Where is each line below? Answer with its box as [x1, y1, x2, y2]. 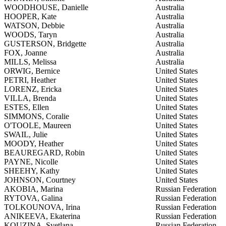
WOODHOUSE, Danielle [4, 3, 88, 12]
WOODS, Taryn [4, 30, 57, 39]
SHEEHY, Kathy [4, 166, 60, 175]
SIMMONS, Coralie [4, 111, 69, 121]
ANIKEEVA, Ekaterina [4, 211, 80, 220]
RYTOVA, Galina [4, 193, 63, 202]
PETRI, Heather [4, 75, 56, 84]
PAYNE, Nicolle [4, 157, 58, 166]
